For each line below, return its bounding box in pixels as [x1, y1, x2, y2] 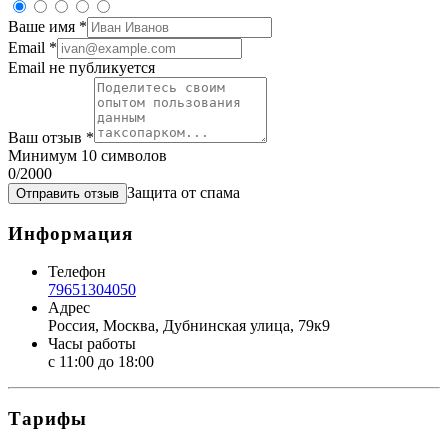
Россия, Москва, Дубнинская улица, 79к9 [48, 317, 330, 335]
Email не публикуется [8, 58, 155, 76]
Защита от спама [127, 183, 240, 201]
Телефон [48, 263, 106, 281]
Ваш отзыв [8, 128, 86, 146]
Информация [8, 222, 133, 244]
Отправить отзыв [16, 185, 119, 201]
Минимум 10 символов [8, 146, 167, 164]
